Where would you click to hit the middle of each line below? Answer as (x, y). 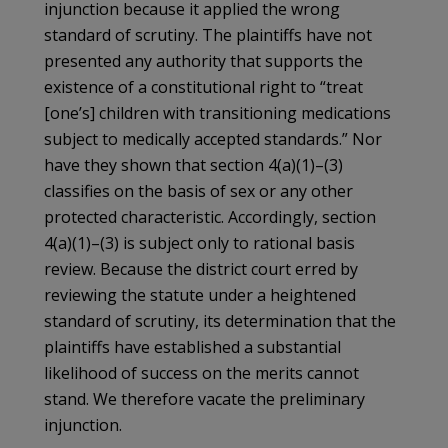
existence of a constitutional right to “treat (203, 86)
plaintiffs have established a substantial (192, 346)
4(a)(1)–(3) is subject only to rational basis (199, 242)
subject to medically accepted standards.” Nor (213, 138)
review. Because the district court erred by (201, 268)
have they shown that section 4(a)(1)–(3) (193, 164)
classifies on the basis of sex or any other (198, 190)
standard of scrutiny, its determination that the (220, 320)
